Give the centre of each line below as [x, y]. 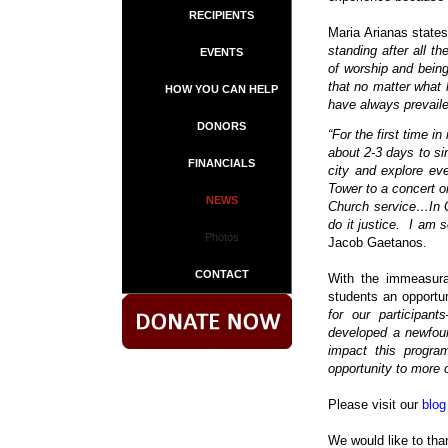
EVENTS [221, 52]
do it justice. [364, 224]
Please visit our [375, 404]
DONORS [221, 126]
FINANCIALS [221, 163]
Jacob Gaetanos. [377, 242]
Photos [221, 237]
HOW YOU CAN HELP [221, 89]
